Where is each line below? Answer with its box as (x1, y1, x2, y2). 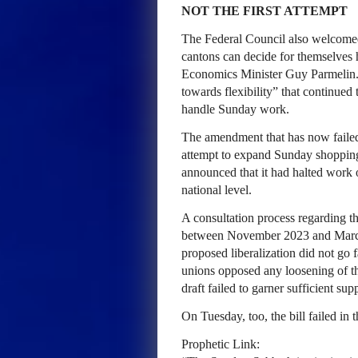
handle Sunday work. (181, 102, 289, 116)
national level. (181, 183, 252, 197)
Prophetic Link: (181, 337, 260, 351)
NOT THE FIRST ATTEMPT (181, 4, 348, 18)
